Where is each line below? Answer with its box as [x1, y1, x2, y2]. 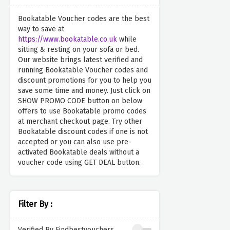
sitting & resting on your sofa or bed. [18, 45, 139, 54]
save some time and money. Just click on [18, 86, 150, 95]
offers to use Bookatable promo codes [18, 107, 146, 116]
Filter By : [18, 199, 52, 209]
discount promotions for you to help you [18, 76, 151, 85]
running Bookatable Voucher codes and [18, 66, 148, 75]
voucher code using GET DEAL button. [18, 158, 141, 167]
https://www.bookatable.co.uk [18, 35, 117, 44]
